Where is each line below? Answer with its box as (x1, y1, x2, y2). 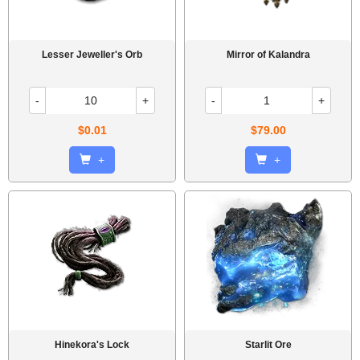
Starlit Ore (244, 339, 292, 350)
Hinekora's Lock (55, 339, 129, 350)
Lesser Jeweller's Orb (42, 49, 142, 60)
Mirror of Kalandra (226, 49, 310, 60)
